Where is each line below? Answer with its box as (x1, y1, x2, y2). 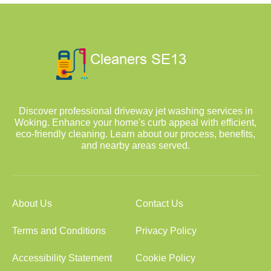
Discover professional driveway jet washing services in (18, 106, 253, 116)
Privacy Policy (135, 226, 197, 236)
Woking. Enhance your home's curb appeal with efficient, (15, 117, 256, 128)
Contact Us (135, 198, 183, 209)
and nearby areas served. (81, 140, 190, 151)
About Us (12, 198, 52, 209)
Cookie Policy (135, 253, 195, 263)
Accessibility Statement (12, 253, 112, 263)
